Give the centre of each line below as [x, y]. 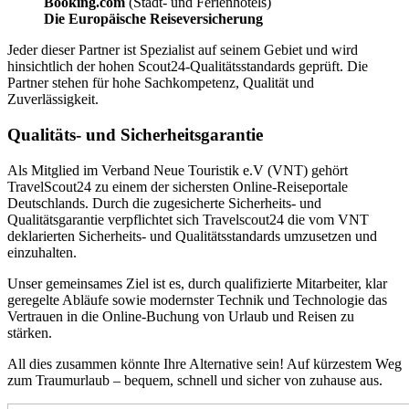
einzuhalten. [42, 252]
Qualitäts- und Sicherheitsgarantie [135, 134]
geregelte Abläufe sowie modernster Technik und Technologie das [197, 299]
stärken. [30, 332]
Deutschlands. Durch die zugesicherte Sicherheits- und [164, 203]
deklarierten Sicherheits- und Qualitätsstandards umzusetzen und [192, 236]
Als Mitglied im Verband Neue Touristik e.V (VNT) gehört [178, 170]
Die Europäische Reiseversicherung [153, 19]
